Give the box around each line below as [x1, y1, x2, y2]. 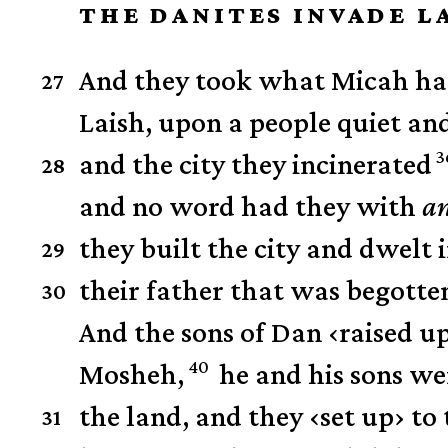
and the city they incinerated [79, 147, 433, 181]
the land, [79, 399, 190, 433]
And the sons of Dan [79, 315, 329, 349]
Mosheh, [79, 357, 185, 391]
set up [320, 399, 395, 433]
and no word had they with [79, 189, 423, 223]
